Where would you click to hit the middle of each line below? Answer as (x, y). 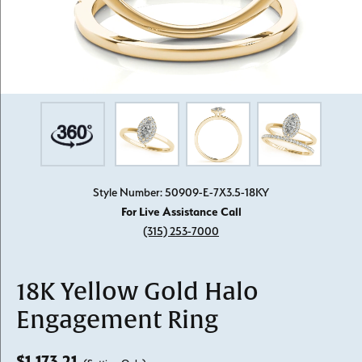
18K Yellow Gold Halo (137, 292)
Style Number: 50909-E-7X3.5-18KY (181, 192)
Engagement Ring (117, 320)
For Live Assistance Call (181, 212)
